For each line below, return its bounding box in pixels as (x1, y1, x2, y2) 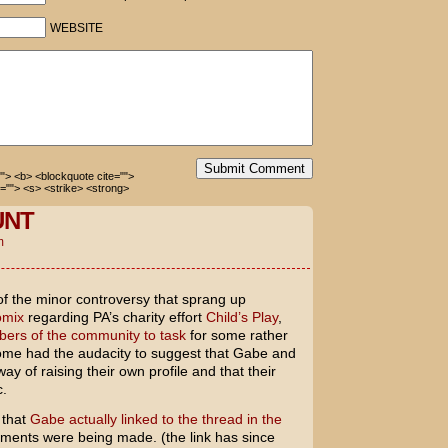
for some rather (185, 327, 288, 343)
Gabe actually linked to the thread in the (29, 411, 282, 427)
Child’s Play (205, 309, 278, 325)
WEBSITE (49, 21, 103, 35)
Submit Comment (203, 161, 305, 176)
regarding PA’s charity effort (23, 309, 206, 325)
